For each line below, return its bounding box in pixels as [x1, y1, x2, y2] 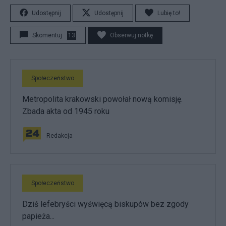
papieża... [22, 211, 54, 221]
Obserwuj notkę [110, 32, 153, 39]
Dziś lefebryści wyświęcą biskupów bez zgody [22, 199, 189, 209]
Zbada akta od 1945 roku [22, 106, 109, 116]
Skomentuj [32, 32, 62, 39]
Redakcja [46, 132, 73, 139]
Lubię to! [157, 10, 180, 17]
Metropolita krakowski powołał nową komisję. [22, 94, 183, 104]
